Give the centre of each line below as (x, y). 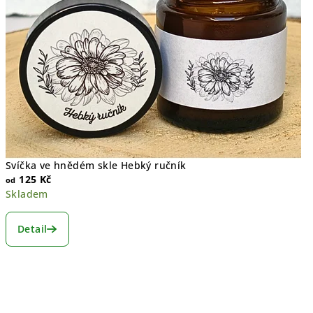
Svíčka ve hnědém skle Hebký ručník (96, 165)
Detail (32, 228)
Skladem (27, 194)
